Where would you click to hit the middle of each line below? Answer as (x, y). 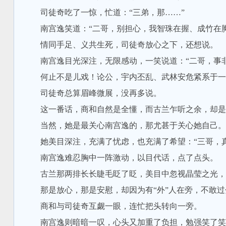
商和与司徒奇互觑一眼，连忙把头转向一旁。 (113, 206)
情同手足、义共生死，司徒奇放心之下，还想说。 (121, 45)
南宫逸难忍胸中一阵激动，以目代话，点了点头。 (121, 158)
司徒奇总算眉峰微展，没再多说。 (93, 93)
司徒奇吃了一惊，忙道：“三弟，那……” (104, 12)
